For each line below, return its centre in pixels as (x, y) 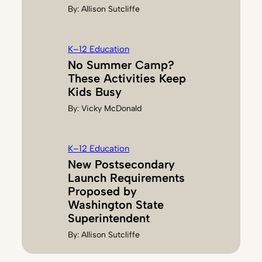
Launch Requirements (127, 178)
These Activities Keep (127, 79)
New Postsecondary (122, 165)
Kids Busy (95, 92)
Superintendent (109, 218)
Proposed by (103, 192)
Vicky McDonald (112, 109)
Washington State (116, 205)
